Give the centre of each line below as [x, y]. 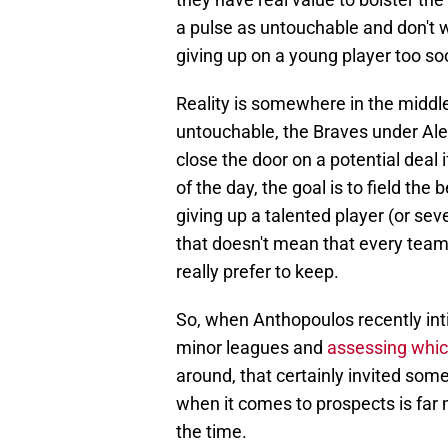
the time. [211, 432]
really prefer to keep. [257, 272]
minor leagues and [251, 348]
